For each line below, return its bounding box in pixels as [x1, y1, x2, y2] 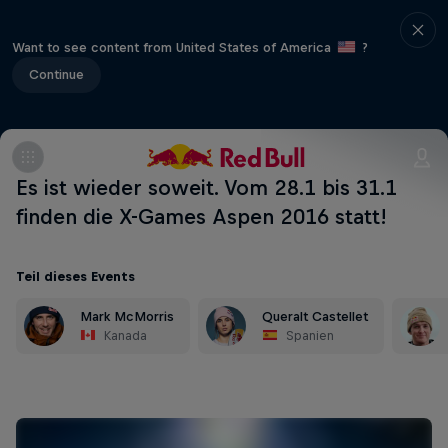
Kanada [104, 328, 148, 343]
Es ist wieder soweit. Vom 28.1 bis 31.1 [16, 176, 397, 199]
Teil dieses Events [16, 269, 135, 284]
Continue [29, 66, 84, 82]
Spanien [286, 328, 335, 343]
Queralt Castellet [262, 309, 368, 324]
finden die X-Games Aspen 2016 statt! [16, 205, 387, 228]
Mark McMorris [80, 309, 174, 324]
